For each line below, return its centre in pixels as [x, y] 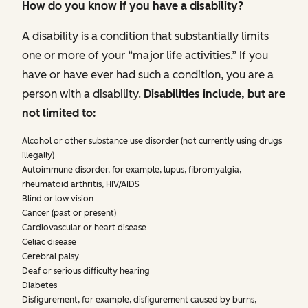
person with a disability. [83, 94]
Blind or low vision [58, 199]
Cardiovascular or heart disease [84, 228]
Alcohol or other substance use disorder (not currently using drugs [152, 141]
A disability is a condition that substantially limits [145, 36]
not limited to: [59, 113]
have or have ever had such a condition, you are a [148, 75]
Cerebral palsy [51, 257]
